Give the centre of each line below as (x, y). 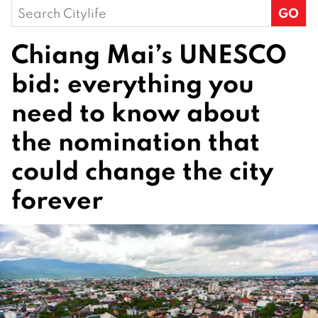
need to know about (136, 111)
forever (57, 199)
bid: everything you (133, 82)
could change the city (142, 170)
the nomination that (136, 141)
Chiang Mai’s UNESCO (149, 53)
